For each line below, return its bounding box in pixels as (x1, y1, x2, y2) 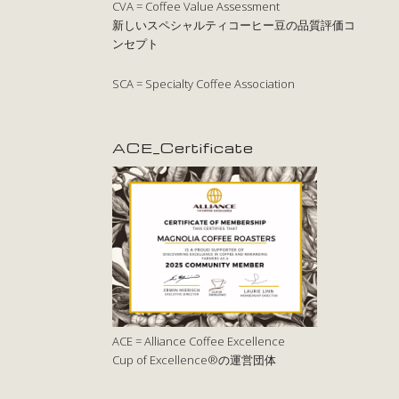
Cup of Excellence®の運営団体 (112, 351, 277, 368)
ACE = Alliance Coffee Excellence (112, 332, 286, 349)
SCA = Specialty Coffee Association (112, 75, 296, 92)
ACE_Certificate (112, 138, 255, 157)
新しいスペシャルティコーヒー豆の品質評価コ (112, 16, 356, 33)
